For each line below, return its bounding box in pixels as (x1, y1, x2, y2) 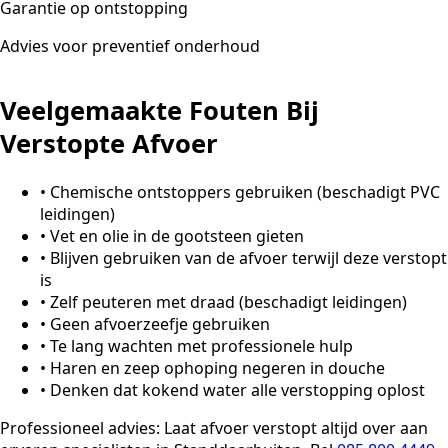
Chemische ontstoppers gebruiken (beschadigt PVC (50, 181, 440, 204)
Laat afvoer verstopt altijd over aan (160, 417, 428, 440)
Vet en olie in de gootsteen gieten (50, 225, 304, 248)
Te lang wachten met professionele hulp (50, 335, 353, 358)
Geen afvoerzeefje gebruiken (50, 313, 270, 336)
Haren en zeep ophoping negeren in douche (50, 357, 385, 380)
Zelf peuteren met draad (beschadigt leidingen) (50, 291, 407, 314)
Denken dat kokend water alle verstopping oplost (50, 379, 425, 402)
